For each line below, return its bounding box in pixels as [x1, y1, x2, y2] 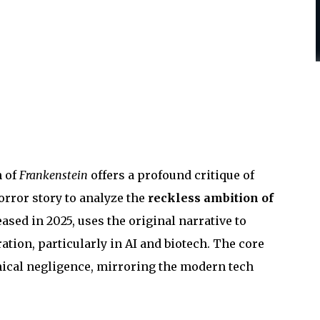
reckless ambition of [148, 191, 274, 205]
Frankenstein [19, 168, 88, 182]
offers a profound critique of [88, 168, 254, 182]
